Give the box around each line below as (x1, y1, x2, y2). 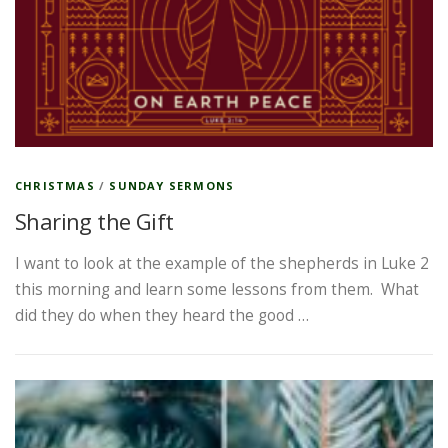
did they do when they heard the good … (15, 304, 309, 326)
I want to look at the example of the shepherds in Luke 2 (15, 252, 429, 274)
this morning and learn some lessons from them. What (15, 278, 419, 300)
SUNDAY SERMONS (109, 177, 235, 193)
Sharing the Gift (15, 205, 174, 236)
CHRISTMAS (15, 177, 95, 193)
